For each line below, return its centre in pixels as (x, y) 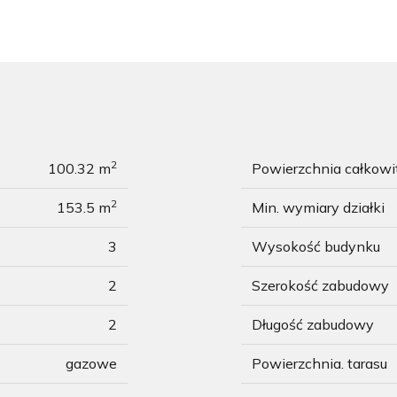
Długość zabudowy (313, 324)
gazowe (91, 363)
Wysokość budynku (316, 246)
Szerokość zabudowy (320, 285)
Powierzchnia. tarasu (319, 363)
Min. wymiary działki (318, 207)
